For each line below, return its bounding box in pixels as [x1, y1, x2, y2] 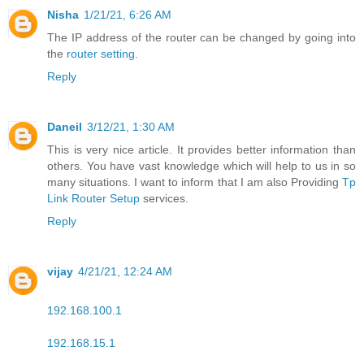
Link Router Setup [47, 191, 140, 205]
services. [140, 191, 188, 205]
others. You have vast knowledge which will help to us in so [47, 158, 356, 172]
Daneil [47, 119, 82, 133]
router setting [67, 47, 135, 60]
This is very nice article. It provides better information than [47, 142, 356, 156]
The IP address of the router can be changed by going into [47, 31, 356, 44]
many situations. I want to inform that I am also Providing [47, 175, 342, 188]
